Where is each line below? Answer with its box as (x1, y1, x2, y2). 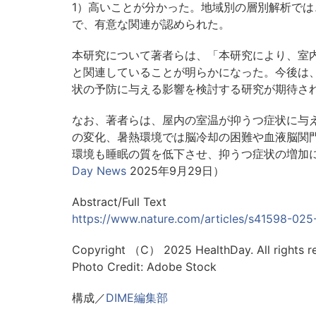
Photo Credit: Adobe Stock (72, 260, 217, 274)
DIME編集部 (106, 291, 168, 305)
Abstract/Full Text (72, 195, 166, 209)
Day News (72, 164, 126, 178)
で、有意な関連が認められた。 (72, 17, 230, 32)
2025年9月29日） (126, 164, 224, 178)
